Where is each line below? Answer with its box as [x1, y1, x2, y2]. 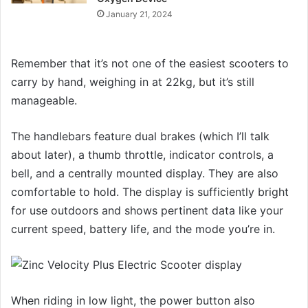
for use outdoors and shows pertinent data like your [11, 203, 283, 217]
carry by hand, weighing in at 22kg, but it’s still [11, 74, 254, 89]
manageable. [11, 93, 77, 107]
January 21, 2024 [106, 8, 173, 19]
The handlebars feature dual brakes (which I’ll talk [11, 129, 269, 143]
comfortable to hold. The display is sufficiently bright [11, 184, 289, 199]
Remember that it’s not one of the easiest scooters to [11, 56, 289, 70]
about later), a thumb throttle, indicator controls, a [11, 147, 274, 162]
